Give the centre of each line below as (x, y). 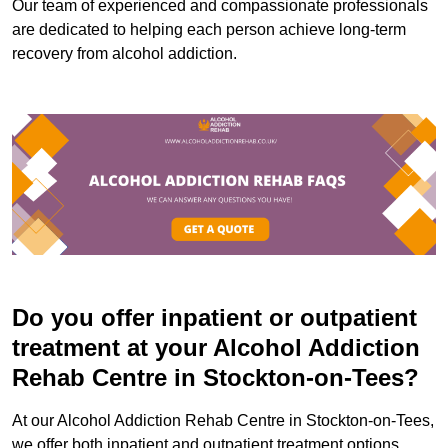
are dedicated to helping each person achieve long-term (209, 29)
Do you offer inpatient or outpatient (214, 318)
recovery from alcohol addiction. (124, 53)
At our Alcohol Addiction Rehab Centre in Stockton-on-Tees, (223, 421)
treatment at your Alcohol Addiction (216, 348)
